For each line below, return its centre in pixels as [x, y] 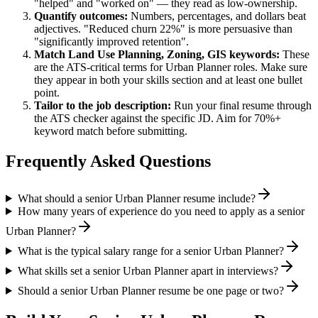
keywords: [253, 55]
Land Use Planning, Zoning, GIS [147, 55]
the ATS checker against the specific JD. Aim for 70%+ [158, 119]
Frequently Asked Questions [108, 161]
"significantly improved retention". [111, 42]
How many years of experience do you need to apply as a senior [161, 211]
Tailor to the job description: [103, 106]
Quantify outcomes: [81, 16]
